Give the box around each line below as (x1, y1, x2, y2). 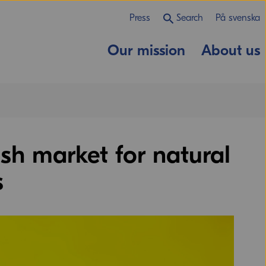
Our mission (107, 42, 186, 59)
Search (176, 12, 203, 23)
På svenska (216, 12, 261, 23)
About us (201, 42, 261, 59)
